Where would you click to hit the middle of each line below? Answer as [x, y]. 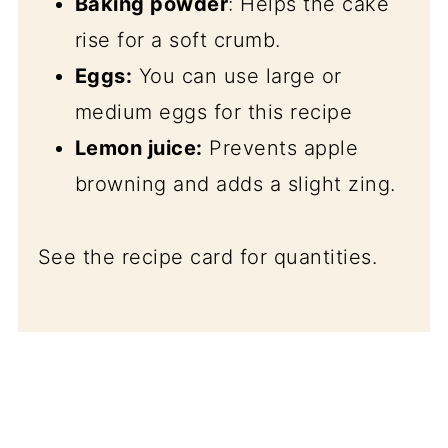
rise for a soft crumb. [177, 40]
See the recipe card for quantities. [207, 257]
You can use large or [237, 76]
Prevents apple [280, 148]
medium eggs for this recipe [213, 112]
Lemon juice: [138, 148]
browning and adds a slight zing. [235, 184]
